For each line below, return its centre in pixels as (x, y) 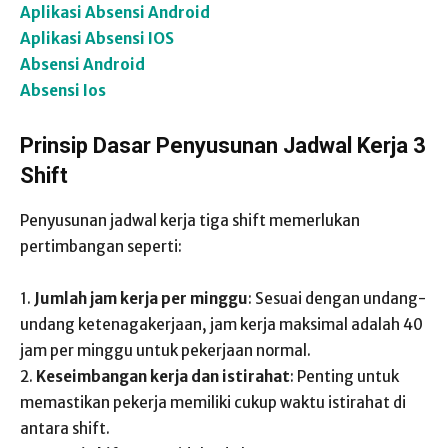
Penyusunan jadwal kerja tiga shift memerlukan (190, 220)
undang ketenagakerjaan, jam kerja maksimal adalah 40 (221, 324)
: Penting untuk (344, 376)
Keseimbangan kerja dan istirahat (163, 376)
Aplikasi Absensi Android (115, 12)
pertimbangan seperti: (101, 246)
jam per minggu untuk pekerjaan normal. (165, 350)
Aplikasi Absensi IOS (97, 38)
